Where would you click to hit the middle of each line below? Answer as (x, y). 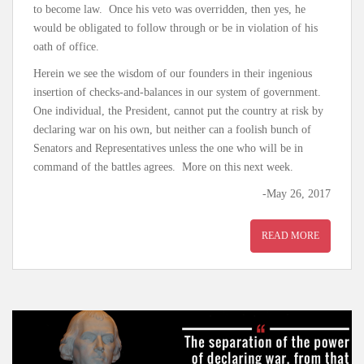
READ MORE (290, 235)
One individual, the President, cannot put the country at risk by (178, 110)
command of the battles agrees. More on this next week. (163, 167)
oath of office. (66, 46)
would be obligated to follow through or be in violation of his (175, 28)
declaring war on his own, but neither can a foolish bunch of (172, 129)
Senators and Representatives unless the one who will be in (168, 148)
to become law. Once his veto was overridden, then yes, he (169, 9)
